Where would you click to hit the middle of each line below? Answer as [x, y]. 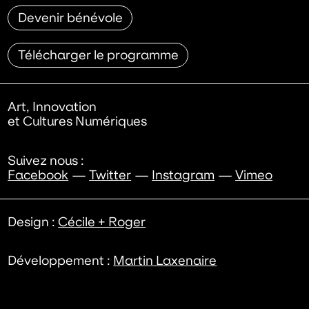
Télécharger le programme [98, 55]
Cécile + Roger [102, 222]
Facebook [38, 175]
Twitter [110, 175]
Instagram [183, 175]
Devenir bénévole [70, 18]
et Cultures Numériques [78, 121]
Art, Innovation [52, 107]
